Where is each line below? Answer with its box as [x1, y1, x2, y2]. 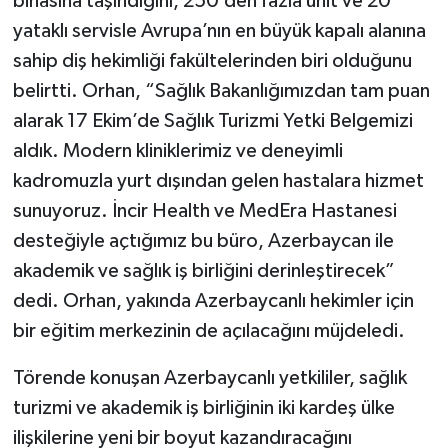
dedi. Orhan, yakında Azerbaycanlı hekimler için [12, 291, 414, 312]
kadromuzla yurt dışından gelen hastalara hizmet [12, 171, 424, 192]
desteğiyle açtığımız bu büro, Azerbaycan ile [12, 231, 394, 252]
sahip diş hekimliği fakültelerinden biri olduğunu [12, 51, 412, 72]
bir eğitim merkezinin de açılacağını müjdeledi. [12, 321, 405, 342]
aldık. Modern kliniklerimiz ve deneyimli [12, 141, 343, 162]
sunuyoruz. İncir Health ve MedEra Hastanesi [12, 201, 397, 222]
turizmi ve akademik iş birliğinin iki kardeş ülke [12, 398, 395, 419]
